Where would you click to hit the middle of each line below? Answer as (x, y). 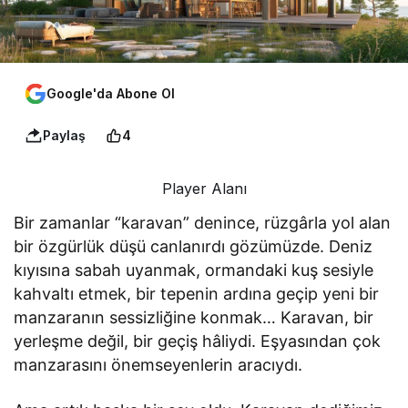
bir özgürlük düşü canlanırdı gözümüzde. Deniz (194, 246)
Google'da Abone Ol (111, 94)
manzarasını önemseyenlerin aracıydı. (158, 364)
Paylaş (64, 136)
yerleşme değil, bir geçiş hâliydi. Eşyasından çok (198, 341)
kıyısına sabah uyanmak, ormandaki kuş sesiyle (194, 270)
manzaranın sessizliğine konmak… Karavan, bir (194, 317)
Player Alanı (204, 188)
